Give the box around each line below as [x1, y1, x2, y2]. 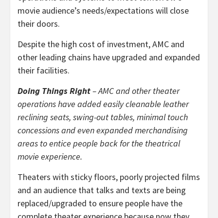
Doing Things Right [18, 85, 91, 97]
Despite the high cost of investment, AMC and [18, 38, 184, 50]
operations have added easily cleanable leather [18, 98, 189, 110]
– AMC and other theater [91, 85, 180, 97]
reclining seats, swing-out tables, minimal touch [18, 111, 188, 123]
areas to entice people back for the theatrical [18, 138, 180, 149]
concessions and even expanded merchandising [18, 125, 188, 136]
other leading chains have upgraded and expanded [18, 52, 200, 63]
